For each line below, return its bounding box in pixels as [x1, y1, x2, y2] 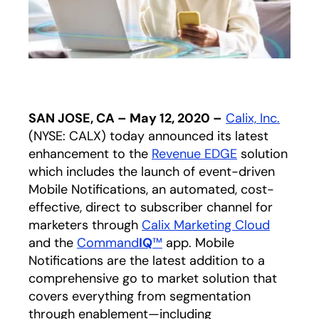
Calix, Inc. [226, 110, 280, 127]
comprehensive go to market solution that [28, 270, 277, 287]
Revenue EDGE [152, 145, 237, 162]
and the [28, 234, 77, 251]
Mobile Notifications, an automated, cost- [28, 181, 274, 198]
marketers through [28, 216, 142, 234]
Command [77, 234, 139, 251]
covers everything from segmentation [28, 288, 251, 305]
